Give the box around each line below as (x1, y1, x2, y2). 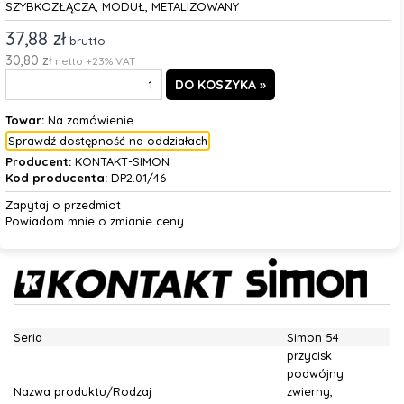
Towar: (5, 113, 44, 127)
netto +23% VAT (54, 54, 135, 68)
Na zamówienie (43, 113, 133, 127)
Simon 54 (287, 330, 339, 344)
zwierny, (287, 384, 333, 399)
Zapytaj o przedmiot (5, 197, 121, 212)
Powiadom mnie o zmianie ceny (5, 214, 184, 228)
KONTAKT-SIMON (70, 154, 170, 169)
